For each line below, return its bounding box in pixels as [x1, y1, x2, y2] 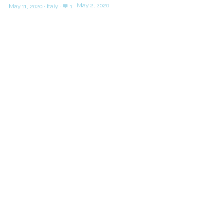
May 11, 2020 [8, 2, 42, 10]
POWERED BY [87, 58, 130, 69]
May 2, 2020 [76, 1, 109, 9]
